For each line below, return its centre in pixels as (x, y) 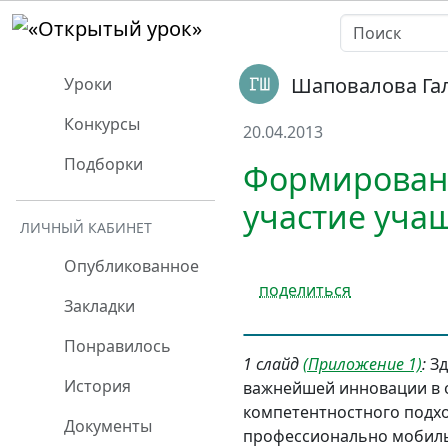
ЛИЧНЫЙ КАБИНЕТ (86, 227)
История (95, 386)
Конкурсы (100, 124)
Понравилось (115, 346)
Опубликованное (129, 266)
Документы (106, 426)
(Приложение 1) (362, 363)
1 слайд (273, 363)
